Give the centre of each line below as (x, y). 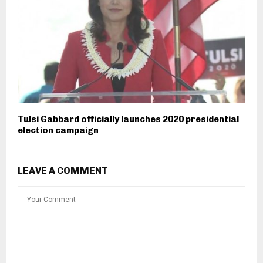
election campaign (58, 131)
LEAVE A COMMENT (63, 171)
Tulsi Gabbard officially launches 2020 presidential (128, 119)
